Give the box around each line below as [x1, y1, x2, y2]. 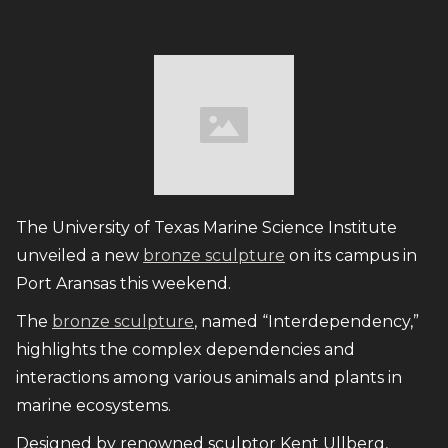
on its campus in [285, 245, 417, 265]
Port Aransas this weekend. [16, 273, 231, 293]
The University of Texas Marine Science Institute [16, 217, 397, 237]
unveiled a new [16, 245, 143, 265]
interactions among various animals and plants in [16, 367, 402, 387]
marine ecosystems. [16, 395, 171, 415]
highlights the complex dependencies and [16, 339, 355, 359]
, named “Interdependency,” [194, 311, 419, 331]
